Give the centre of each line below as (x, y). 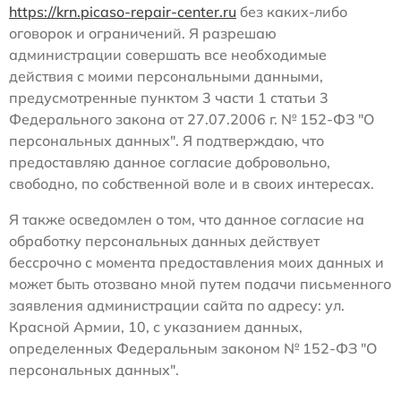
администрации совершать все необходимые (168, 55)
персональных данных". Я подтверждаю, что (166, 141)
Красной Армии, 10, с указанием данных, (156, 327)
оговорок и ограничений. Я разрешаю (143, 33)
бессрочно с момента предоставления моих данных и (196, 262)
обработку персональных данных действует (164, 241)
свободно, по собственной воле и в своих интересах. (192, 183)
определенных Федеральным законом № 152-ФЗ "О (193, 348)
